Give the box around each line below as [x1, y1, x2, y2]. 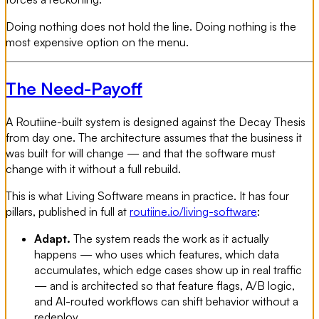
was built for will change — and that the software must [6, 145, 276, 160]
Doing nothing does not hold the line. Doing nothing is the [6, 19, 296, 34]
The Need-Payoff [6, 77, 142, 99]
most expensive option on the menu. [6, 35, 189, 50]
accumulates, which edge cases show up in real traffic [34, 262, 302, 277]
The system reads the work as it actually [70, 231, 269, 246]
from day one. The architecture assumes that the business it [6, 130, 302, 145]
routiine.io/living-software [130, 204, 257, 219]
